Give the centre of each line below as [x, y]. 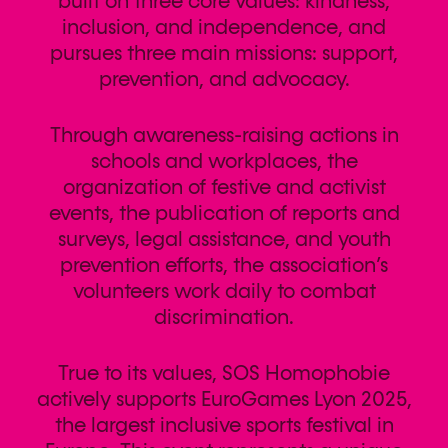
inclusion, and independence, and [224, 28]
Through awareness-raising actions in [224, 136]
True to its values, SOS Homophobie [224, 374]
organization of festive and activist [224, 188]
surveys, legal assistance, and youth [224, 240]
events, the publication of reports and [224, 214]
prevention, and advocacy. [224, 80]
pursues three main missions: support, [224, 54]
